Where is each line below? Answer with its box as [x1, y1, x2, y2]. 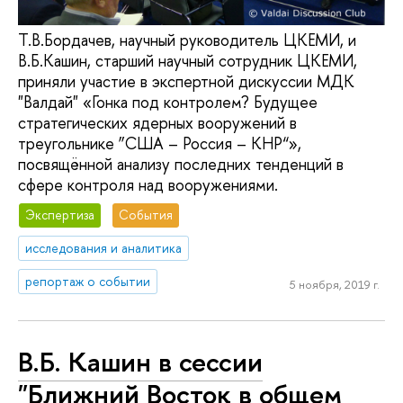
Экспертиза [25, 206, 95, 224]
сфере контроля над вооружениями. [18, 173, 278, 196]
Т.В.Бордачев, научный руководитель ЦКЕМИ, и [18, 28, 356, 51]
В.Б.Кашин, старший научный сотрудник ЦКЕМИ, [18, 49, 357, 72]
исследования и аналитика [25, 239, 183, 257]
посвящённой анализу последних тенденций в [18, 152, 344, 175]
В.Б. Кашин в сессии [18, 342, 263, 381]
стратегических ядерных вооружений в [18, 111, 297, 134]
